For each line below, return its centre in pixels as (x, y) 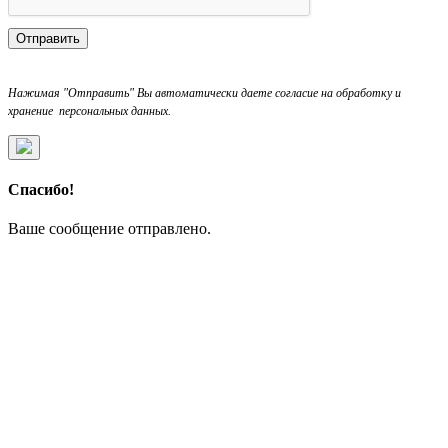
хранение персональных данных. (89, 110)
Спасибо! (41, 189)
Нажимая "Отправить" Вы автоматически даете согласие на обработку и (204, 92)
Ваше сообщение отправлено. (109, 229)
